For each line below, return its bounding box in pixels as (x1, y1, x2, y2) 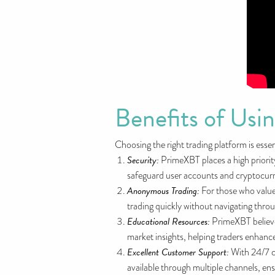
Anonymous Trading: (127, 184, 199, 198)
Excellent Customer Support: (127, 245, 229, 260)
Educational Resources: (127, 214, 210, 229)
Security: (127, 153, 159, 168)
